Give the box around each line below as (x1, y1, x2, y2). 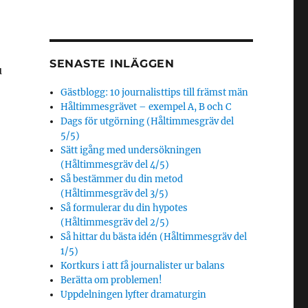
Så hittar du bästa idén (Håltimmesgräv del (60, 231, 247, 243)
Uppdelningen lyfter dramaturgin (60, 289, 207, 300)
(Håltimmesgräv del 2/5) (60, 217, 170, 228)
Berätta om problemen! (60, 274, 163, 286)
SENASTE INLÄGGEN (49, 57, 175, 70)
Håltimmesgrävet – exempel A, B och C (60, 101, 232, 113)
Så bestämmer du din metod (60, 173, 184, 185)
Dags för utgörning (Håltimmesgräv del (60, 115, 234, 127)
